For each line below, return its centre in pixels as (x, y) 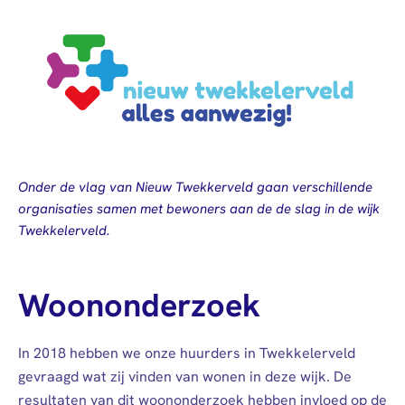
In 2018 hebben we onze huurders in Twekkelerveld (187, 353)
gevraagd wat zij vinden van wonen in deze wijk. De (185, 377)
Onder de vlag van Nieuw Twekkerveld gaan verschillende (195, 188)
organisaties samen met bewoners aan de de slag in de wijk (199, 209)
